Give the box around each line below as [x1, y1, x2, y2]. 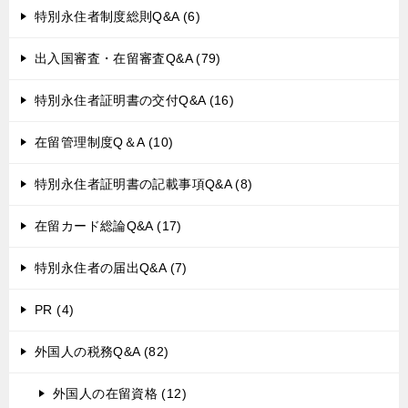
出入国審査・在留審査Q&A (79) [35, 51, 221, 66]
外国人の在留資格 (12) [53, 386, 187, 401]
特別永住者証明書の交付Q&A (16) [35, 93, 235, 107]
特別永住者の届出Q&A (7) [35, 260, 188, 275]
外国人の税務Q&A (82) [35, 344, 169, 359]
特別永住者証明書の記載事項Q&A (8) [35, 177, 253, 191]
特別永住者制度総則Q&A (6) [35, 9, 200, 24]
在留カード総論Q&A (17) [35, 219, 182, 233]
